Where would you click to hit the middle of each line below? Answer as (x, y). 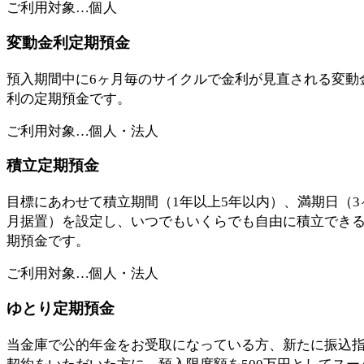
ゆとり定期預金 (61, 308)
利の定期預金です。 (69, 98)
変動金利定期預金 (68, 42)
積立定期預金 (53, 166)
